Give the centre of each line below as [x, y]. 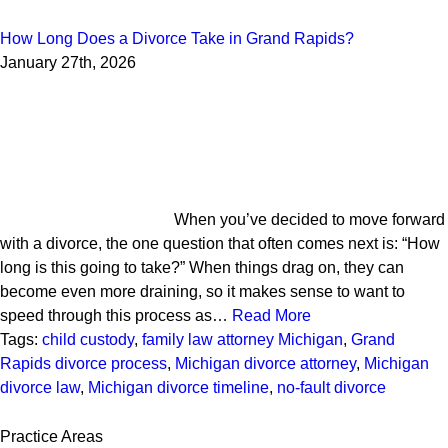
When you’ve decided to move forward [309, 219]
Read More [271, 315]
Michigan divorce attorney [265, 363]
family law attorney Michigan [242, 339]
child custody [88, 339]
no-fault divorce [331, 387]
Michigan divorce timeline [178, 387]
